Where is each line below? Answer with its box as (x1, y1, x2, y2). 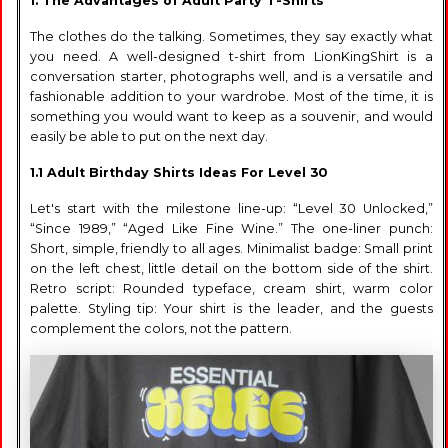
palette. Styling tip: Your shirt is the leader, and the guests (30, 300, 433, 316)
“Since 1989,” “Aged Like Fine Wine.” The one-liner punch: (30, 220, 433, 236)
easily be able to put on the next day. (30, 128, 268, 144)
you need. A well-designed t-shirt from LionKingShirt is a (30, 48, 433, 64)
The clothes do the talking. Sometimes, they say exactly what (30, 28, 433, 44)
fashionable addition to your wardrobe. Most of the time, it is (30, 88, 433, 104)
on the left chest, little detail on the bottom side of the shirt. (30, 260, 433, 276)
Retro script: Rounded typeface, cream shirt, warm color (30, 280, 433, 296)
